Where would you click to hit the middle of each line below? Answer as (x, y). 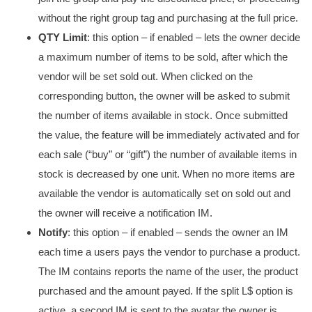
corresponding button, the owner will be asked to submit (164, 96)
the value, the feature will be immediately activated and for (169, 135)
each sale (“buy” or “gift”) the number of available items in (167, 154)
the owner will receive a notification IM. (125, 213)
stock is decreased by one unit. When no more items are (166, 174)
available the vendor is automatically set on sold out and (164, 193)
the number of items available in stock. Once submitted (163, 115)
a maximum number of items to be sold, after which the (163, 57)
